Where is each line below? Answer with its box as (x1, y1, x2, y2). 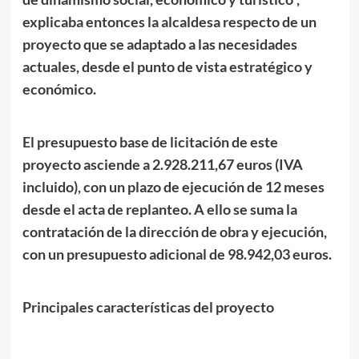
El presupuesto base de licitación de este (22, 132, 278, 151)
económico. (22, 79, 96, 98)
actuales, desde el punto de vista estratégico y (22, 57, 313, 75)
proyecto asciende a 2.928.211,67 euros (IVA (22, 155, 303, 173)
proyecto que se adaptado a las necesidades (22, 34, 297, 53)
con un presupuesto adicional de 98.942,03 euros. (22, 244, 332, 263)
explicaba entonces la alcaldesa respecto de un (22, 12, 317, 30)
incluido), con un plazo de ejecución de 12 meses (22, 177, 325, 196)
